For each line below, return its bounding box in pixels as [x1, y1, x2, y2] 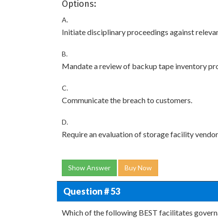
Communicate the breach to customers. [62, 95, 192, 105]
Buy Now [125, 163, 152, 172]
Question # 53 [63, 185, 120, 197]
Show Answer [68, 163, 110, 172]
